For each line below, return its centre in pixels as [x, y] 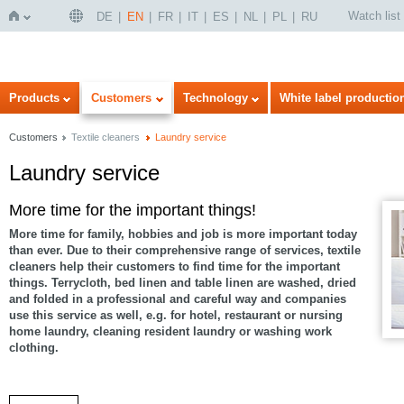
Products [34, 98]
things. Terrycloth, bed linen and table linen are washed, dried [183, 283]
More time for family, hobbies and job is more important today [183, 234]
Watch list [374, 16]
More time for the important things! [133, 210]
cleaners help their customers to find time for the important [174, 266]
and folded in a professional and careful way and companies [178, 299]
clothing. [34, 348]
